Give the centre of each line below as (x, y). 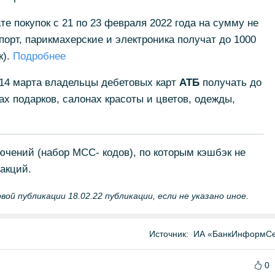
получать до (230, 83)
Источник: (169, 234)
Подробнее (39, 56)
